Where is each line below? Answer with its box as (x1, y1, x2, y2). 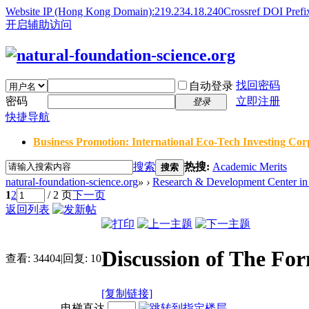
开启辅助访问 (6, 19, 72, 30)
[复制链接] (101, 287, 152, 299)
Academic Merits (212, 160, 287, 172)
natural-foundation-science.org (6, 175, 138, 188)
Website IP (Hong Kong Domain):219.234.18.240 (6, 6, 223, 17)
